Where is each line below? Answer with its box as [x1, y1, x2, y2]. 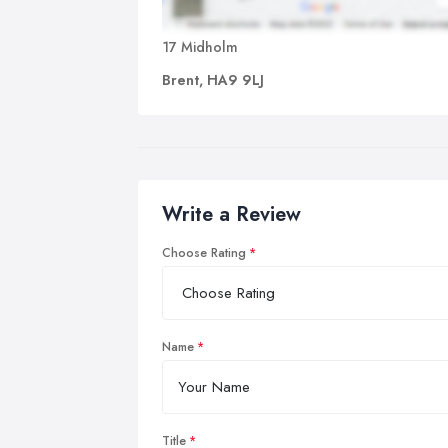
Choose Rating [162, 243, 246, 262]
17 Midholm [162, 36, 238, 57]
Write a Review [162, 199, 301, 229]
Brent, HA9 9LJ [162, 69, 264, 90]
